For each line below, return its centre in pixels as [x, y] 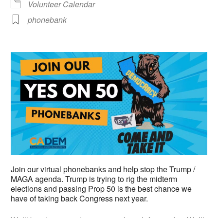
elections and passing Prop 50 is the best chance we [101, 189]
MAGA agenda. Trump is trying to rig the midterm [94, 179]
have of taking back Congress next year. [80, 199]
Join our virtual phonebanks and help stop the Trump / [103, 169]
